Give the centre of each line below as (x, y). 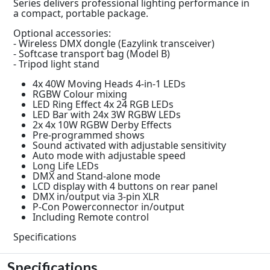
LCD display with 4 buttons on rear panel (125, 186)
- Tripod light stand (56, 64)
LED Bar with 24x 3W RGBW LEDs (107, 114)
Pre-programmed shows (89, 135)
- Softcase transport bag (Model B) (92, 53)
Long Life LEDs (66, 165)
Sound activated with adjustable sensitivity (129, 145)
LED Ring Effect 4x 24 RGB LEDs (103, 104)
